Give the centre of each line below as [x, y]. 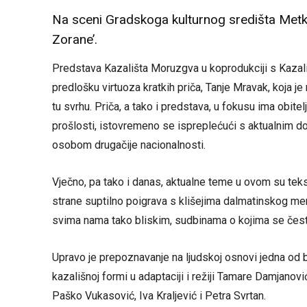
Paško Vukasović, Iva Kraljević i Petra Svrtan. [159, 295]
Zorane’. [75, 39]
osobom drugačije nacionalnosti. [129, 145]
